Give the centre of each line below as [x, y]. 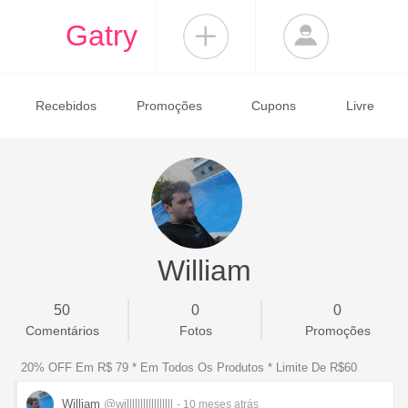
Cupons [273, 106]
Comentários [62, 331]
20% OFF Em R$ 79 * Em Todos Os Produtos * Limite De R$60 [189, 367]
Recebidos [66, 106]
